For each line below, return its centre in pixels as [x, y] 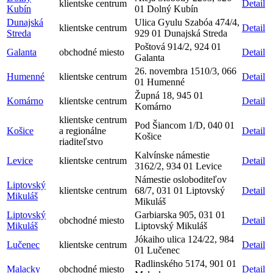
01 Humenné [160, 82]
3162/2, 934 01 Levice [178, 166]
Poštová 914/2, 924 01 [178, 47]
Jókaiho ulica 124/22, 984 [184, 239]
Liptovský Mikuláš [171, 226]
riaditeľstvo [81, 142]
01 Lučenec [157, 250]
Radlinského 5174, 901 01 [186, 264]
